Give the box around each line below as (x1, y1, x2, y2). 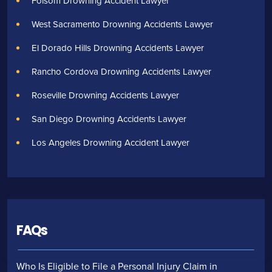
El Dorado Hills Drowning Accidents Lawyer (32, 41, 204, 55)
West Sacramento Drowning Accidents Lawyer (32, 18, 213, 31)
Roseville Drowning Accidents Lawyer (32, 89, 179, 102)
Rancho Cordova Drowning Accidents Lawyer (32, 65, 211, 78)
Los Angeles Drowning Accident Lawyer (32, 136, 189, 149)
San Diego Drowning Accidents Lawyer (32, 112, 186, 126)
